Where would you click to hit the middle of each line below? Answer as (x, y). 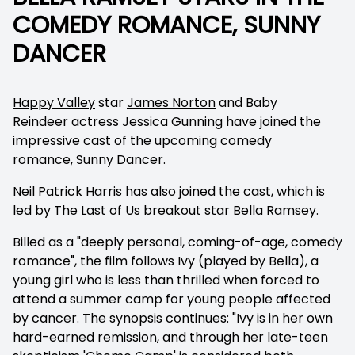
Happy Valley (54, 103)
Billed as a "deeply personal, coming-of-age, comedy (177, 242)
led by (32, 210)
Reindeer (40, 122)
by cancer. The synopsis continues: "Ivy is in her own (173, 318)
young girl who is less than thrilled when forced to (166, 280)
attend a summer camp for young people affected (172, 299)
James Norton (171, 103)
